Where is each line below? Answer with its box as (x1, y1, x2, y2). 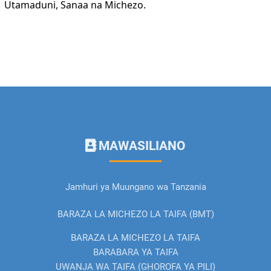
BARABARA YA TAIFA (93, 246, 178, 258)
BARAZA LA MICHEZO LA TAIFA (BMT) (57, 209, 214, 220)
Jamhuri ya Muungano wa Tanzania (65, 181, 206, 192)
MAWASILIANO (98, 139, 186, 154)
